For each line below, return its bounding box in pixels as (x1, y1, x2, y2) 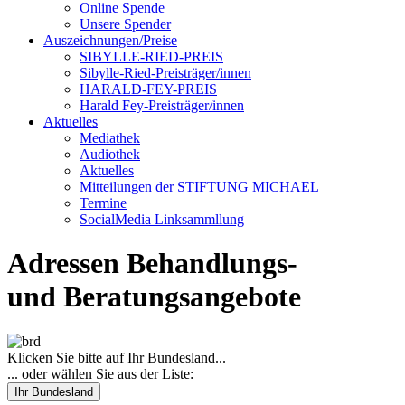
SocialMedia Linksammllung (80, 212, 244, 227)
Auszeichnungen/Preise (43, 33, 177, 48)
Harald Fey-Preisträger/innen (80, 98, 244, 113)
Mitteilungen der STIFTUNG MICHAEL (80, 179, 319, 194)
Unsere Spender (80, 16, 171, 32)
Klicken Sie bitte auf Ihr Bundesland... (7, 349, 226, 365)
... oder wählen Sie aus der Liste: (7, 365, 193, 381)
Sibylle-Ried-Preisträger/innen (80, 65, 251, 80)
